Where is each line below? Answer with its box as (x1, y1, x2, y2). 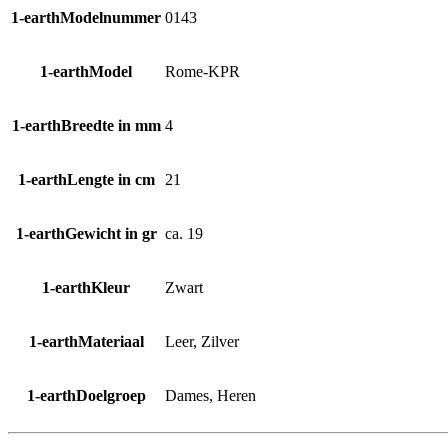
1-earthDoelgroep (26, 386, 146, 404)
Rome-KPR (165, 62, 240, 80)
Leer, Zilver (165, 332, 239, 350)
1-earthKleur (42, 278, 130, 296)
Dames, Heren (165, 386, 256, 404)
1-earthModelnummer (11, 8, 161, 26)
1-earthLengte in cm (17, 170, 155, 188)
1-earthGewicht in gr (15, 224, 157, 242)
